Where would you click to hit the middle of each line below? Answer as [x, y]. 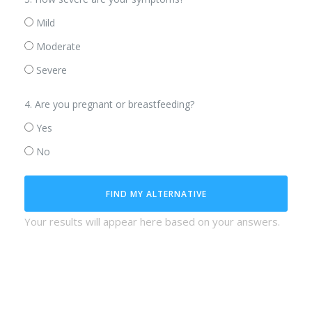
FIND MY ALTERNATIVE [156, 194]
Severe [52, 70]
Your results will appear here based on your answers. [152, 222]
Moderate [58, 47]
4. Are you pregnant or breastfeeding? [109, 104]
